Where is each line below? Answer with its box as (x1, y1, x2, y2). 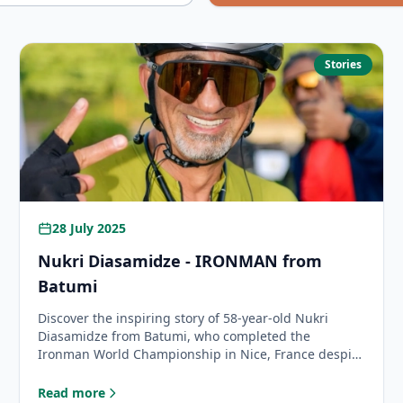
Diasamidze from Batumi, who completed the (38, 327, 311, 345)
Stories (324, 57, 362, 72)
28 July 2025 (52, 219, 127, 237)
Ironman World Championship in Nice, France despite (38, 345, 364, 363)
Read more (38, 384, 106, 401)
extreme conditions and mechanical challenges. (38, 363, 327, 381)
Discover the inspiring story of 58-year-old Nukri (38, 309, 329, 327)
